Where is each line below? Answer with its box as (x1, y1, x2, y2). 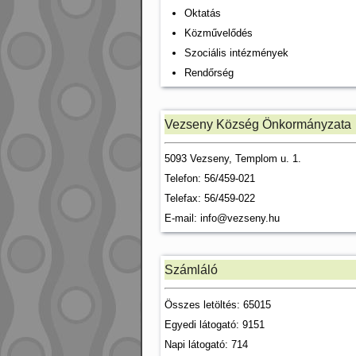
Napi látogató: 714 (164, 338, 248, 350)
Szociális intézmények (184, 46, 288, 59)
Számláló (164, 263, 218, 277)
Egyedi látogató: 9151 (164, 318, 265, 331)
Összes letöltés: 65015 (164, 298, 271, 311)
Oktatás (184, 6, 221, 19)
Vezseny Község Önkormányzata (164, 117, 351, 131)
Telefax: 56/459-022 (164, 192, 255, 204)
